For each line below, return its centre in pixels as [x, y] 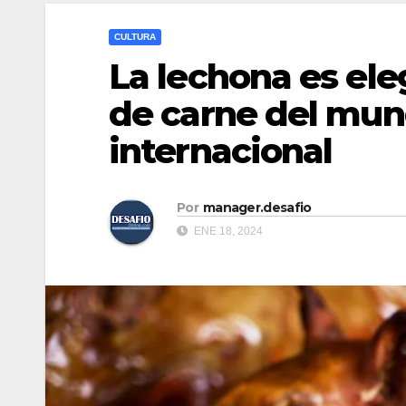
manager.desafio [257, 207]
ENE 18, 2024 [227, 231]
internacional [221, 151]
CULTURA [135, 37]
